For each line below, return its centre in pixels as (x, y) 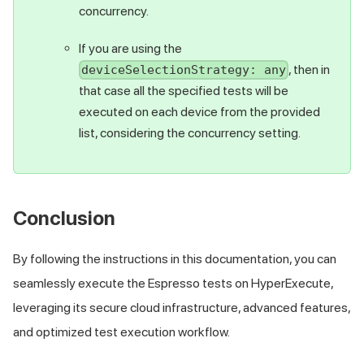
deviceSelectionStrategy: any (184, 70)
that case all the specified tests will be (184, 91)
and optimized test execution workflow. (121, 332)
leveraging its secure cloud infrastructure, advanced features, (182, 308)
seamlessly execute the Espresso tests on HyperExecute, (173, 284)
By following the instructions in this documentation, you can (175, 259)
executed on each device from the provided (199, 112)
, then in (310, 69)
